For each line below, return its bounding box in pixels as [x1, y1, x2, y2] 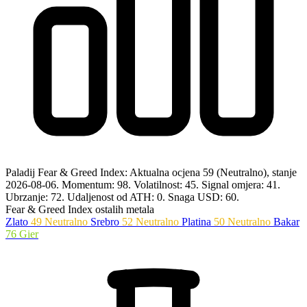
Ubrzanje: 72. [5, 191, 67, 203]
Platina [182, 215, 211, 228]
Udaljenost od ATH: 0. [67, 191, 168, 203]
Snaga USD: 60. [168, 191, 239, 203]
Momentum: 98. [62, 178, 134, 191]
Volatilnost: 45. [134, 178, 201, 191]
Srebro [90, 215, 119, 228]
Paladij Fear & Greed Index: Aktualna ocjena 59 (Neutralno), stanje [5, 166, 297, 178]
